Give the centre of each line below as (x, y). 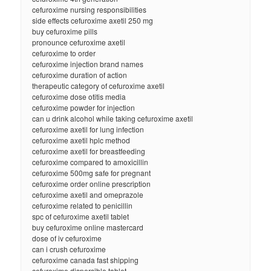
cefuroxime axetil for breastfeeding (89, 151)
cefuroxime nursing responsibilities (90, 10)
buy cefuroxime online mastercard (88, 227)
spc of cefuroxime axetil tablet (81, 217)
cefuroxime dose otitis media (79, 97)
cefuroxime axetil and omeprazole (88, 195)
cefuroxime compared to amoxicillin (90, 162)
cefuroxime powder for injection (84, 108)
